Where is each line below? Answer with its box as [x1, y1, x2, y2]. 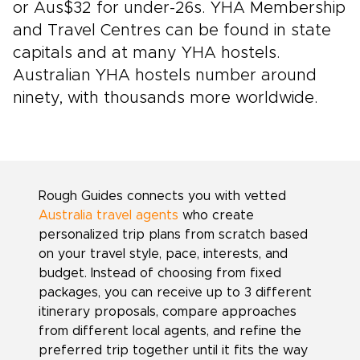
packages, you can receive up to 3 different [39, 286, 312, 299]
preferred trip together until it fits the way [39, 344, 308, 357]
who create [178, 209, 254, 222]
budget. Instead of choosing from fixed [39, 267, 281, 280]
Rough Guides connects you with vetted [39, 190, 286, 202]
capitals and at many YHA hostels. [13, 45, 280, 61]
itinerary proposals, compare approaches [39, 305, 297, 318]
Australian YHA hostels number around [13, 67, 317, 84]
